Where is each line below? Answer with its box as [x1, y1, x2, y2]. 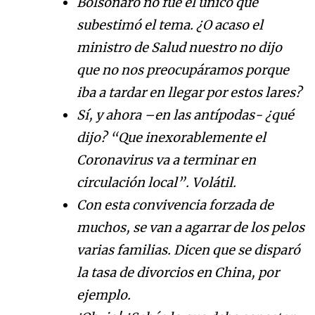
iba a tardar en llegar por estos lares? [77, 84, 302, 101]
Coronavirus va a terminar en [77, 152, 256, 169]
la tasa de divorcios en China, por [77, 264, 279, 281]
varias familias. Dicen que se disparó [77, 242, 300, 259]
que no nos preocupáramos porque [77, 62, 289, 79]
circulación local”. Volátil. [77, 174, 236, 191]
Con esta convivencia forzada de [77, 197, 274, 214]
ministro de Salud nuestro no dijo [77, 39, 282, 56]
